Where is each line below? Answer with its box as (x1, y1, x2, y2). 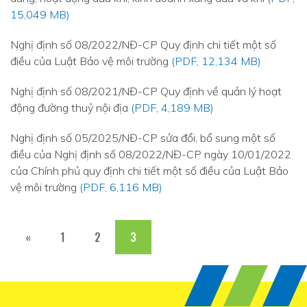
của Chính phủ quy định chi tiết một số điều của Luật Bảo (10, 164, 288, 177)
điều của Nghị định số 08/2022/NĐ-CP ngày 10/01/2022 (10, 147, 291, 161)
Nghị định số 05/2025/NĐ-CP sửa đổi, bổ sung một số (10, 131, 275, 145)
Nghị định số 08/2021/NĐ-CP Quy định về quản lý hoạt (10, 84, 282, 98)
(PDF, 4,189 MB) (131, 101, 214, 114)
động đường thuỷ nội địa (10, 101, 131, 114)
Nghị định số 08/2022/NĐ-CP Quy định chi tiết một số (10, 38, 276, 51)
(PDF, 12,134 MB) (171, 54, 261, 68)
